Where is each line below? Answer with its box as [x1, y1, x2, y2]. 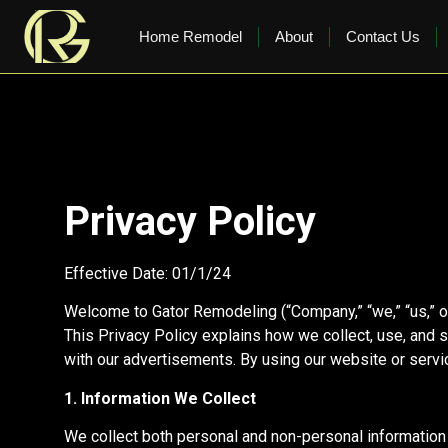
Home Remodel [139, 27, 243, 45]
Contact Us [346, 27, 421, 45]
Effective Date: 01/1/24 [64, 264, 231, 283]
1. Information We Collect [64, 388, 256, 408]
